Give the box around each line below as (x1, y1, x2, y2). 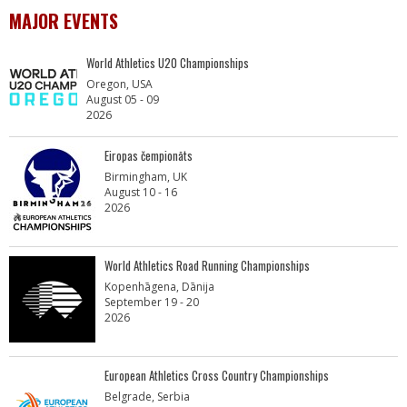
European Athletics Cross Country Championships (104, 366, 329, 384)
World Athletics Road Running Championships (104, 256, 310, 274)
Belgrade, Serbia (104, 389, 190, 404)
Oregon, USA (86, 76, 153, 92)
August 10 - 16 (104, 184, 177, 200)
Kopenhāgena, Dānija (104, 279, 214, 294)
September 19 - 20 (104, 294, 199, 310)
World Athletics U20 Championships (86, 54, 249, 72)
